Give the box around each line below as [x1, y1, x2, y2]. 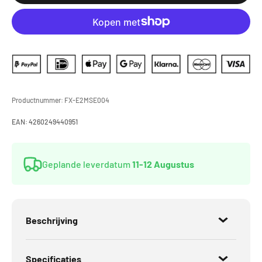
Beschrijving [26, 215, 78, 226]
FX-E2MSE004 [64, 96, 109, 105]
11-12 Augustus [130, 158, 194, 170]
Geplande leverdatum [42, 158, 130, 170]
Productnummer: [12, 96, 64, 105]
